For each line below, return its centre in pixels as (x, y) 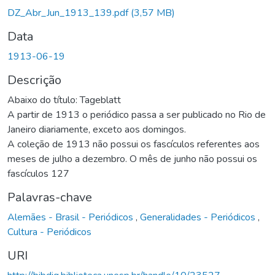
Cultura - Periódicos (49, 232)
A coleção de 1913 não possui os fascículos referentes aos (134, 144)
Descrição (34, 80)
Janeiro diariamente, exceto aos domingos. (97, 129)
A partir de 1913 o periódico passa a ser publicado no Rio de (137, 114)
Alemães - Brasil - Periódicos (72, 217)
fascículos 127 (38, 173)
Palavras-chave (50, 197)
